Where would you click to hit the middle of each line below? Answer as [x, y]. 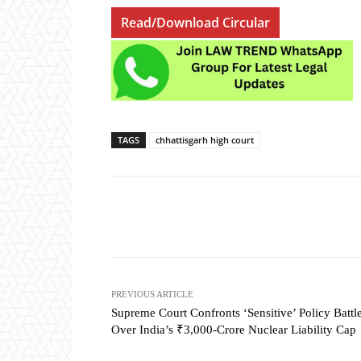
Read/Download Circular [195, 23]
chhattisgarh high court [205, 140]
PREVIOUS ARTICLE [152, 295]
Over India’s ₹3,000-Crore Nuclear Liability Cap [234, 330]
